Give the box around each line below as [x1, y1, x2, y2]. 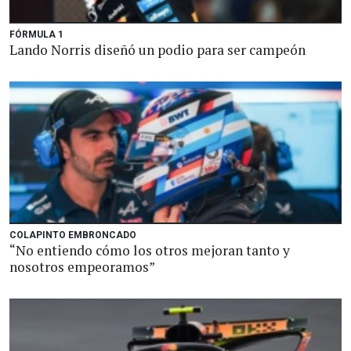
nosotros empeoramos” [9, 258, 155, 276]
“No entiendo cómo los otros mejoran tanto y [9, 241, 290, 259]
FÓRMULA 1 [9, 29, 63, 40]
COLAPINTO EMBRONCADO [9, 230, 136, 241]
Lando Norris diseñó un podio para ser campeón [9, 41, 306, 59]
